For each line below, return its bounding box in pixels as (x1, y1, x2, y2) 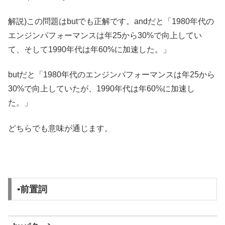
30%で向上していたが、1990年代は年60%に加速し (8, 84, 195, 93)
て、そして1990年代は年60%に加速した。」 (8, 45, 171, 54)
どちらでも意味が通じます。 (8, 124, 113, 133)
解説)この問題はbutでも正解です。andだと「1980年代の (8, 17, 214, 26)
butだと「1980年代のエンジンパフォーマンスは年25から (8, 70, 215, 79)
